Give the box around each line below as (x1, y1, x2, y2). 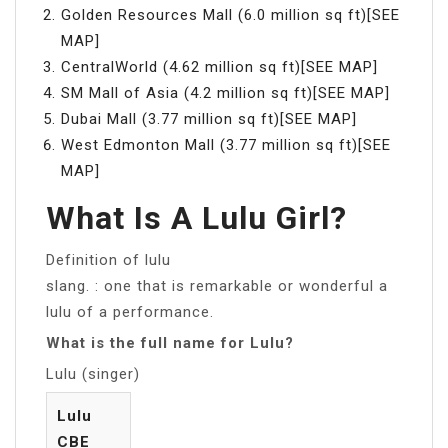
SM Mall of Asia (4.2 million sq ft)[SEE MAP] (61, 83, 390, 102)
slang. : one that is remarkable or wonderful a (46, 276, 388, 295)
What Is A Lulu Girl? (46, 198, 347, 237)
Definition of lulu (46, 250, 171, 269)
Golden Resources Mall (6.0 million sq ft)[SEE (61, 5, 400, 24)
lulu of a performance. (46, 302, 214, 321)
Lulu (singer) (46, 364, 140, 383)
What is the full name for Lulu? (46, 333, 294, 352)
